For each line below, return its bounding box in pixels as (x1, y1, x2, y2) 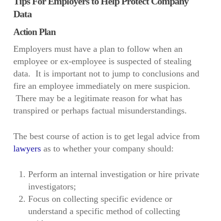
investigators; (28, 182, 76, 192)
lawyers (13, 144, 41, 154)
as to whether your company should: (40, 144, 174, 154)
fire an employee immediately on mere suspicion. (13, 81, 193, 91)
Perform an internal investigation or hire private (28, 169, 199, 180)
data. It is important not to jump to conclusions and (13, 69, 199, 79)
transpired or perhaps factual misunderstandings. (13, 106, 187, 116)
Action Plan (13, 27, 56, 37)
